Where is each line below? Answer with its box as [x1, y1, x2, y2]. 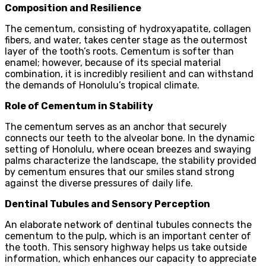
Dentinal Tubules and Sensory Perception [5, 198, 210, 210]
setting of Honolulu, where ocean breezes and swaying [5, 143, 251, 155]
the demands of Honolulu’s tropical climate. [5, 79, 199, 91]
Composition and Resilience [5, 2, 141, 14]
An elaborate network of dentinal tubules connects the [5, 218, 252, 230]
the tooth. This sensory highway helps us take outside [5, 241, 247, 253]
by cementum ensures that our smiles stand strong [5, 166, 235, 178]
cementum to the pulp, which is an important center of [5, 230, 251, 242]
